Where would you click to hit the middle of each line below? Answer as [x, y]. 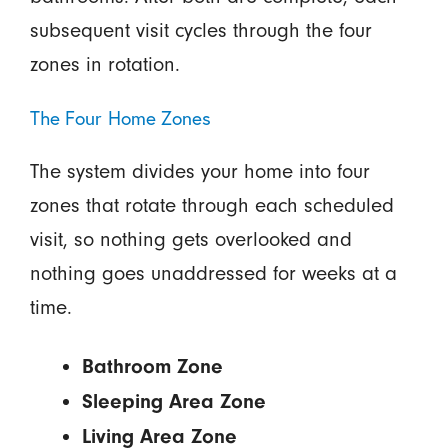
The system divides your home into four [199, 171]
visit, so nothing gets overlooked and [190, 239]
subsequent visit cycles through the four [200, 30]
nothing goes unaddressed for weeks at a [213, 273]
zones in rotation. [104, 64]
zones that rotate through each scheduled [211, 205]
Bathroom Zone [152, 366]
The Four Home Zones [120, 118]
